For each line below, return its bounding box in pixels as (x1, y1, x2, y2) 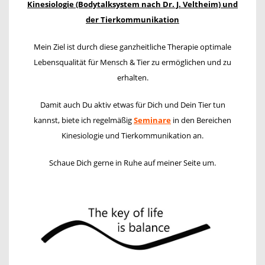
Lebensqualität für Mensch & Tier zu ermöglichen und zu (34, 57, 231, 68)
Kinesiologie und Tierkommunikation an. (62, 130, 203, 141)
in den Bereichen (171, 115, 231, 126)
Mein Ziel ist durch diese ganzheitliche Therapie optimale (34, 41, 231, 53)
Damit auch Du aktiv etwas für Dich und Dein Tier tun (40, 99, 225, 111)
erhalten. (117, 72, 148, 83)
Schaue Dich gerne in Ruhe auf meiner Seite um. (49, 157, 216, 169)
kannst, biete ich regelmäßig (34, 115, 134, 126)
